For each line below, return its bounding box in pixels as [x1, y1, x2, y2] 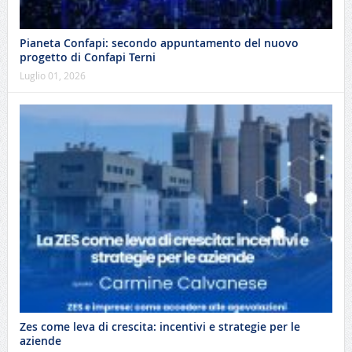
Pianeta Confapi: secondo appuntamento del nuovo [19, 35, 299, 50]
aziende [19, 333, 61, 349]
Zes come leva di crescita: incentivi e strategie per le [19, 319, 300, 335]
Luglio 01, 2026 [19, 68, 86, 82]
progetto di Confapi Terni [19, 49, 156, 64]
